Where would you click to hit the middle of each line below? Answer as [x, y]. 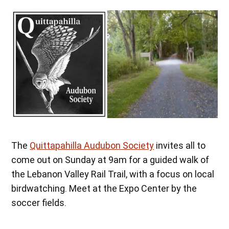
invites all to [180, 146]
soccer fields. [39, 203]
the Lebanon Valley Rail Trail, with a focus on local [113, 174]
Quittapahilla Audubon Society [92, 146]
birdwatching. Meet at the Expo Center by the [104, 189]
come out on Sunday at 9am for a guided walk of [110, 160]
